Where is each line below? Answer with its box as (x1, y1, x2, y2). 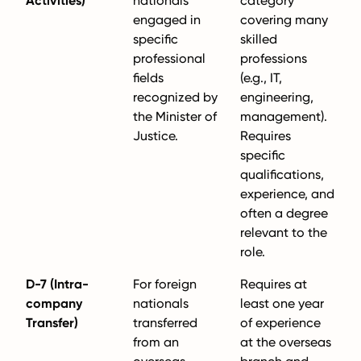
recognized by (133, 89, 218, 105)
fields (133, 70, 164, 85)
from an (133, 334, 179, 350)
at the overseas (240, 334, 331, 350)
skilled (240, 31, 277, 47)
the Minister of (133, 109, 217, 124)
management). (240, 109, 327, 124)
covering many (240, 12, 328, 27)
